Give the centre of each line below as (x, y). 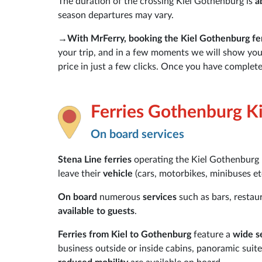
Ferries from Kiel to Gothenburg (125, 234)
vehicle (119, 173)
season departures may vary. (116, 15)
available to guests (96, 211)
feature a (212, 234)
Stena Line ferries (95, 159)
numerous (121, 197)
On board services (137, 134)
